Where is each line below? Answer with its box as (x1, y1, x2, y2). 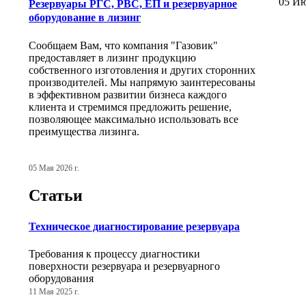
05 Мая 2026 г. (29, 163, 79, 172)
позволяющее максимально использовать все (29, 113, 238, 125)
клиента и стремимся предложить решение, (29, 100, 232, 113)
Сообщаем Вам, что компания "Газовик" (29, 39, 218, 51)
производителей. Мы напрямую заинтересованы (29, 76, 255, 88)
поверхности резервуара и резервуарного (29, 260, 220, 272)
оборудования (29, 272, 94, 284)
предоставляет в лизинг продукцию (29, 51, 196, 64)
